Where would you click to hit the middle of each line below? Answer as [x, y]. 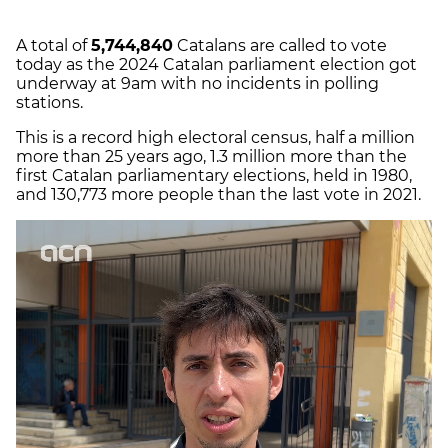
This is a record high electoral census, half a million [215, 138]
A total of [53, 46]
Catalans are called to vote [280, 46]
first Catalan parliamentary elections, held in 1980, [214, 176]
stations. [49, 103]
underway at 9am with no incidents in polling [197, 84]
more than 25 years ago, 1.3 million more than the [211, 157]
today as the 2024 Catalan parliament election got [216, 65]
